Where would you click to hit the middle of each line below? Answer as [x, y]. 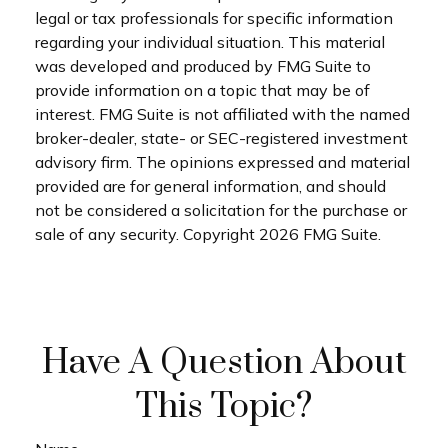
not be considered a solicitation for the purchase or [221, 209]
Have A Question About [224, 362]
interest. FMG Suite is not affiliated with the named [222, 113]
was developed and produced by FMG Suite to [203, 65]
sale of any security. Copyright [147, 233]
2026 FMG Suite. [320, 233]
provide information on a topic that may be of [202, 89]
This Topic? [224, 406]
